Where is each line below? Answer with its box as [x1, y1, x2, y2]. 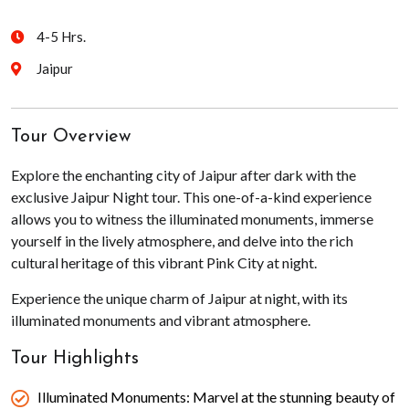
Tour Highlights [11, 350, 139, 368]
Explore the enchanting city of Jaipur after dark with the [11, 166, 356, 184]
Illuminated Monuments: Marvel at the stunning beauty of [37, 388, 395, 405]
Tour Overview [11, 128, 131, 146]
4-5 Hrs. [37, 28, 86, 45]
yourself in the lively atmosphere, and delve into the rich [11, 232, 353, 249]
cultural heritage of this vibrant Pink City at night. [11, 254, 317, 271]
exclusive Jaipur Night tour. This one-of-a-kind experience [11, 188, 372, 205]
